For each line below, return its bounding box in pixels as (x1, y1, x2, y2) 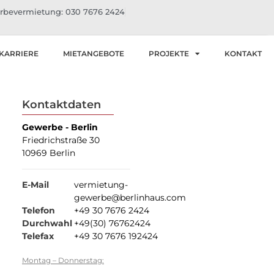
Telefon (22, 205, 55, 216)
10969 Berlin (22, 147, 75, 158)
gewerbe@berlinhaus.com (73, 192, 186, 203)
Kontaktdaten (22, 98, 101, 111)
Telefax (22, 231, 54, 242)
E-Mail (22, 179, 49, 190)
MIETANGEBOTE (62, 49, 124, 58)
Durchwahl (22, 218, 72, 229)
